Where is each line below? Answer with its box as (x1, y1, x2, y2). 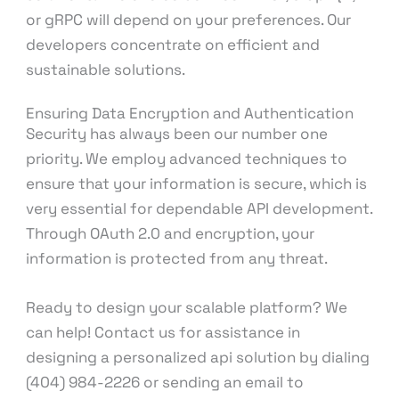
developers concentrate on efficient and (26, 35, 321, 55)
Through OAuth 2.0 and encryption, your (26, 224, 315, 244)
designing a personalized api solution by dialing (26, 347, 370, 368)
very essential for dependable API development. (26, 199, 373, 219)
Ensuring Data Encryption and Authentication (26, 103, 354, 124)
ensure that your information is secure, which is (26, 174, 368, 194)
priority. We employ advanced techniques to (26, 149, 348, 169)
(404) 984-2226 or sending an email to (26, 372, 305, 393)
